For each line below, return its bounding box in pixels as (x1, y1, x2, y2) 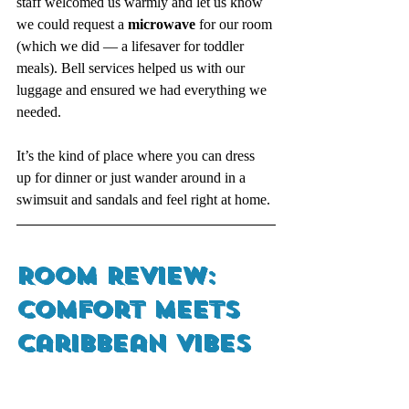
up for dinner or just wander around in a (16, 170, 249, 186)
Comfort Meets (16, 295, 248, 325)
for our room (195, 16, 276, 33)
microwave (128, 16, 195, 33)
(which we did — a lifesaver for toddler (16, 38, 247, 55)
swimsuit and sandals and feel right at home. (16, 192, 270, 208)
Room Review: (16, 261, 224, 291)
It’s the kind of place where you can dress (16, 148, 258, 164)
